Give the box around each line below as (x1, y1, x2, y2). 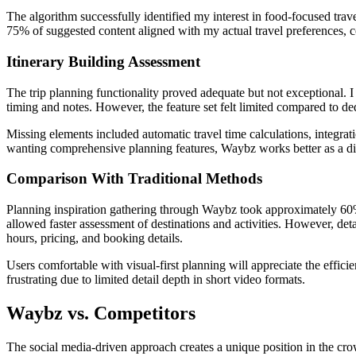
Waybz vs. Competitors (6, 303, 195, 324)
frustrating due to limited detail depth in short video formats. (6, 273, 305, 287)
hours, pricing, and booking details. (6, 231, 183, 246)
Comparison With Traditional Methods (6, 170, 262, 188)
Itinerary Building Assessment (6, 53, 200, 70)
